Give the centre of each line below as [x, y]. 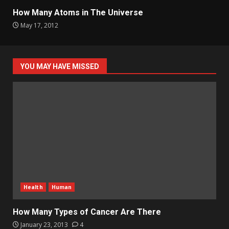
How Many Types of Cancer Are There [87, 212]
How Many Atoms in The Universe [78, 13]
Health [33, 187]
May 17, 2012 [39, 26]
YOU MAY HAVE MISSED [60, 67]
